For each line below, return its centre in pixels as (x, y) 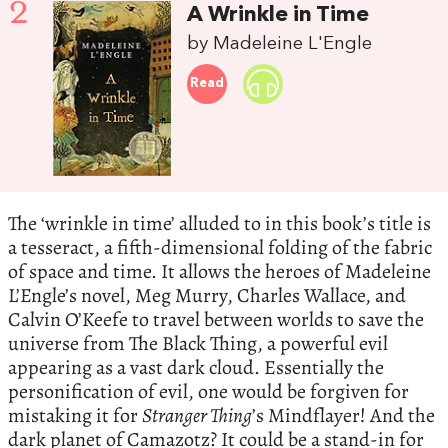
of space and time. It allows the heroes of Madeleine (219, 272)
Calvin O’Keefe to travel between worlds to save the (216, 320)
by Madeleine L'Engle (280, 43)
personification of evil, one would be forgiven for (208, 392)
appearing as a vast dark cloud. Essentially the (196, 368)
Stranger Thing (197, 416)
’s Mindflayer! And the (343, 416)
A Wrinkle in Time (278, 15)
